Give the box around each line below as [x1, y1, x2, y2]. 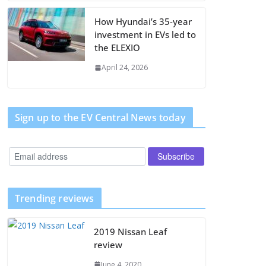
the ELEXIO [94, 42, 140, 53]
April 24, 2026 [102, 62, 148, 72]
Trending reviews [15, 191, 94, 205]
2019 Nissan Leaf [94, 225, 167, 237]
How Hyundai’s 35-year [94, 15, 192, 27]
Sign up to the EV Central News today [15, 111, 186, 124]
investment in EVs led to [94, 28, 196, 40]
